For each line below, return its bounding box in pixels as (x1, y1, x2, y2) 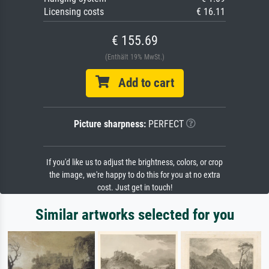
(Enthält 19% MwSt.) (104, 53, 165, 62)
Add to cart (109, 76, 174, 91)
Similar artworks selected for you (35, 206, 234, 224)
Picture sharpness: (73, 118, 146, 130)
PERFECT (145, 118, 184, 130)
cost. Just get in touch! (97, 183, 172, 193)
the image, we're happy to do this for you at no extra (49, 170, 220, 181)
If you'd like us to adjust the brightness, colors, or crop (46, 157, 223, 168)
